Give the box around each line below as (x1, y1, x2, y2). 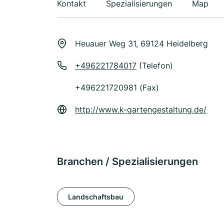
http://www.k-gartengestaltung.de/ (75, 104, 206, 114)
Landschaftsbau (68, 192, 123, 201)
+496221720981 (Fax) (75, 82, 159, 92)
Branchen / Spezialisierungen (57, 155, 198, 167)
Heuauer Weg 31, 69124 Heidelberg (75, 38, 208, 48)
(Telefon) (136, 60, 173, 70)
